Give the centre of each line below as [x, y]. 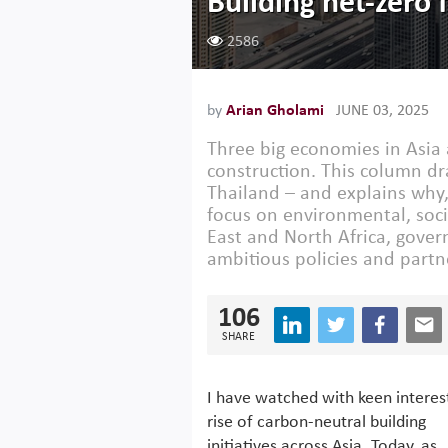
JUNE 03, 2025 [382, 111]
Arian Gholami [275, 111]
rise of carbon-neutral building [316, 422]
